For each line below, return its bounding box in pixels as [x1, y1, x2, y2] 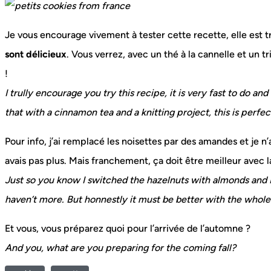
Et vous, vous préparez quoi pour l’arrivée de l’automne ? [5, 223, 250, 235]
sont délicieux [5, 48, 67, 60]
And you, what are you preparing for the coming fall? [5, 242, 236, 254]
